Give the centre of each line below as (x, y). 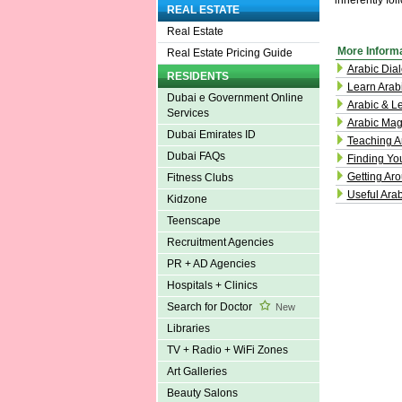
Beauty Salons (202, 393)
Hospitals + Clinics (212, 286)
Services (188, 114)
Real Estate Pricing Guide (229, 53)
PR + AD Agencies (211, 264)
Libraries (188, 329)
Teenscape (193, 221)
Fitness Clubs (200, 178)
